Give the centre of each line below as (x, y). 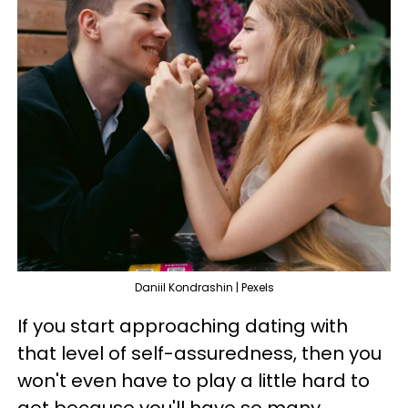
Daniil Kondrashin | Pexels (204, 287)
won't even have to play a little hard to (194, 380)
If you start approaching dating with (183, 326)
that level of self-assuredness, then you (199, 353)
